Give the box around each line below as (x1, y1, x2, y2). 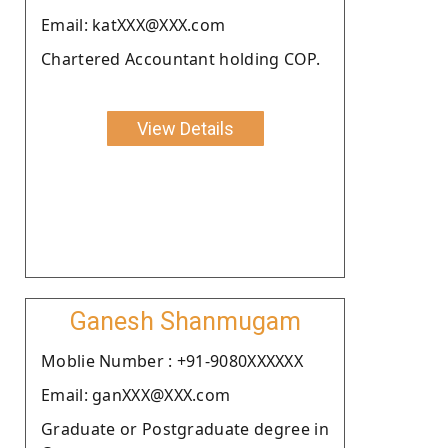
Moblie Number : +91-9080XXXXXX (41, 349, 303, 372)
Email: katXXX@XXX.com (41, 13, 226, 36)
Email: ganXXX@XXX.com (41, 383, 231, 406)
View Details (136, 117, 234, 139)
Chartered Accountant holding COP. (41, 47, 320, 70)
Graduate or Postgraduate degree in (41, 417, 329, 440)
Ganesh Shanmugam (69, 306, 301, 336)
